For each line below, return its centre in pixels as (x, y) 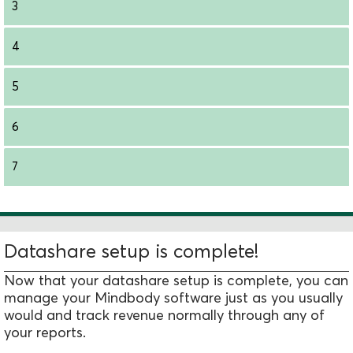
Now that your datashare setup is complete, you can (176, 281)
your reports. (45, 333)
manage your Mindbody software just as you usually (173, 298)
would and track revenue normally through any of (164, 315)
